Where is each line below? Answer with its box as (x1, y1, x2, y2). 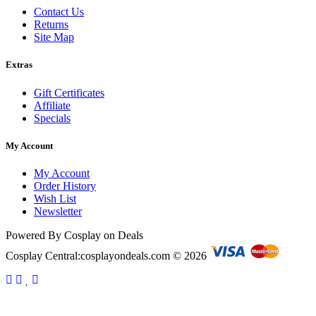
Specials (34, 111, 71, 124)
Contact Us (34, 6, 84, 18)
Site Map (34, 31, 74, 44)
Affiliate (34, 99, 71, 111)
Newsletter (34, 205, 82, 217)
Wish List (34, 192, 76, 205)
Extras (6, 59, 32, 71)
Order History (34, 179, 96, 192)
